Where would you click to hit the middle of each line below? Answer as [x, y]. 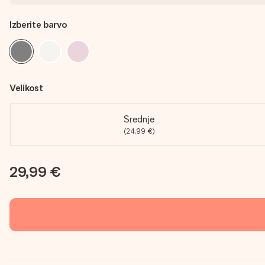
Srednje [139, 119]
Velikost [26, 88]
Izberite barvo [38, 25]
